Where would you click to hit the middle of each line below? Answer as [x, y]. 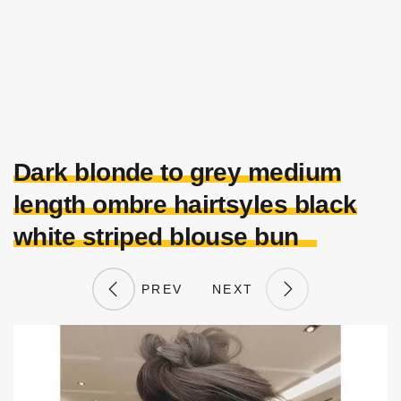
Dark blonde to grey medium [178, 172]
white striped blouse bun [156, 237]
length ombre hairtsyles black [185, 205]
